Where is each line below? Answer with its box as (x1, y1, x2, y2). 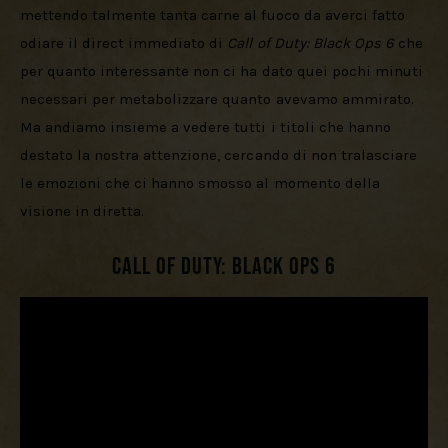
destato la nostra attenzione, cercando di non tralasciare (20, 146, 421, 165)
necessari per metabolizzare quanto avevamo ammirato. (20, 90, 418, 109)
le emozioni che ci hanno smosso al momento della (20, 174, 384, 193)
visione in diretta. (20, 202, 145, 221)
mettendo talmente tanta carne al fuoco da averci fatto (20, 6, 409, 25)
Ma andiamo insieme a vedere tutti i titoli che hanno (20, 118, 395, 137)
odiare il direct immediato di (20, 34, 228, 53)
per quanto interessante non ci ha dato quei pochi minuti (20, 62, 427, 81)
